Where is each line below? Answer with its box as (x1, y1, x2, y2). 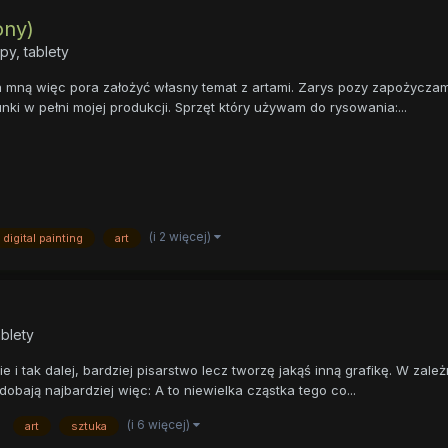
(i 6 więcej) (126, 417, 193, 433)
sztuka (70, 419, 107, 434)
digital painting (2, 231, 83, 246)
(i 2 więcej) (148, 229, 214, 245)
